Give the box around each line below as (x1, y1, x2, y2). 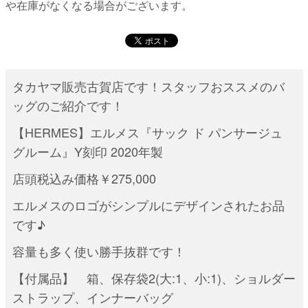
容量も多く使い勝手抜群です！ (12, 242, 186, 261)
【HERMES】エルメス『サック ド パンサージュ (12, 123, 283, 142)
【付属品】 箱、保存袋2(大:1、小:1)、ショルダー (12, 269, 296, 287)
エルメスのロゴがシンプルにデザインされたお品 (12, 196, 285, 214)
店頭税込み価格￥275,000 (12, 169, 156, 188)
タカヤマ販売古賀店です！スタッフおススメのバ (12, 77, 285, 96)
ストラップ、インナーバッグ (12, 288, 173, 307)
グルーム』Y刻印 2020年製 (12, 142, 163, 161)
